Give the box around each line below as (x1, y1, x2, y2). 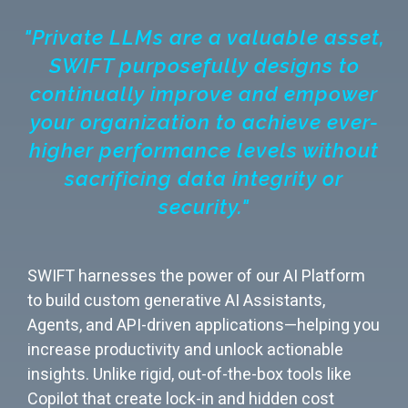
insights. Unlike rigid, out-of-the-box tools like (27, 363, 352, 383)
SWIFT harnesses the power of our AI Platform (27, 265, 365, 285)
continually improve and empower (30, 81, 378, 106)
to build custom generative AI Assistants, (27, 290, 325, 310)
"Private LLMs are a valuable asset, (23, 25, 385, 49)
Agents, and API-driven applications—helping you (27, 314, 380, 334)
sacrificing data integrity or (65, 166, 343, 190)
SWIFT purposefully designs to (48, 53, 360, 77)
